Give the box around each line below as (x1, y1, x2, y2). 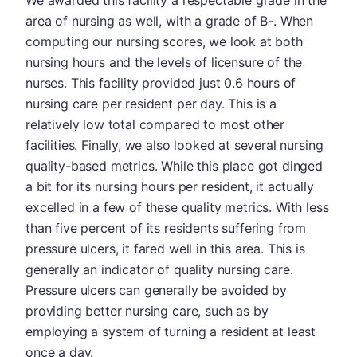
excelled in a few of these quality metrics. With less (25, 198, 329, 215)
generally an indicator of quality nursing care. (25, 261, 293, 277)
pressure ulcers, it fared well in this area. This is (25, 240, 305, 257)
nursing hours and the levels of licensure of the (25, 53, 303, 70)
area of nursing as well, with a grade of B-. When (25, 12, 314, 29)
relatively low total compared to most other (25, 116, 285, 132)
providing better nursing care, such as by (25, 302, 269, 319)
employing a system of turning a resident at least (25, 323, 316, 339)
